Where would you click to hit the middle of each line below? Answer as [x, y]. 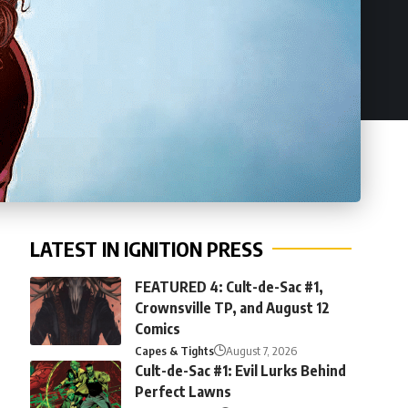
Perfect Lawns [183, 392]
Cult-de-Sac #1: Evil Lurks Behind [240, 371]
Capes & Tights [174, 351]
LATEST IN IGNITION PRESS [146, 249]
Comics [157, 329]
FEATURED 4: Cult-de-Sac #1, [229, 287]
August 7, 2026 [261, 351]
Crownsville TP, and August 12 [232, 308]
